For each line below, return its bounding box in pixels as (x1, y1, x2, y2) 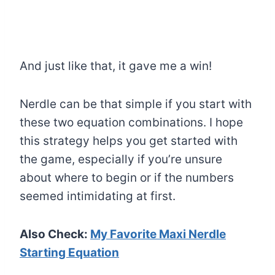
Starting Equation (20, 246, 119, 260)
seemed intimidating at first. (20, 189, 176, 204)
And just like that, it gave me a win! (20, 59, 212, 74)
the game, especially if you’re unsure (20, 152, 222, 167)
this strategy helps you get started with (20, 134, 238, 149)
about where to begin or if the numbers (20, 171, 234, 185)
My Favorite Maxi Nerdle (90, 227, 226, 242)
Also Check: (20, 227, 90, 242)
